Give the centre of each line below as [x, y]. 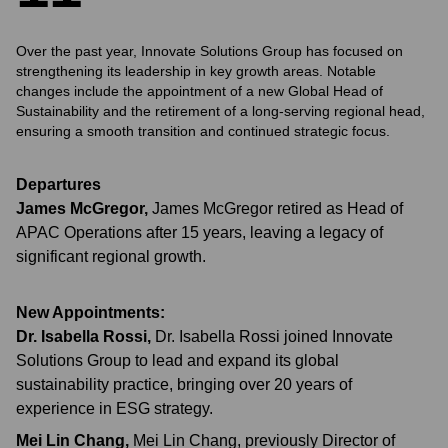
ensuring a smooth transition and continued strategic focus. [203, 131]
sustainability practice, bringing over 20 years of [184, 384]
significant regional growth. [111, 256]
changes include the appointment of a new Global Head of [199, 91]
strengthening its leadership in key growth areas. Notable [196, 71]
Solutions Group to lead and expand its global [177, 360]
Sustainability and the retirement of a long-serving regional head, [220, 111]
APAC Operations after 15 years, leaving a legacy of [199, 232]
